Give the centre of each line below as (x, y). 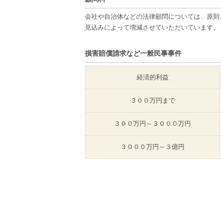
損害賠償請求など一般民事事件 (133, 53)
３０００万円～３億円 (152, 147)
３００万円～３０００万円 (152, 124)
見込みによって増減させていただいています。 (152, 27)
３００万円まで (152, 100)
